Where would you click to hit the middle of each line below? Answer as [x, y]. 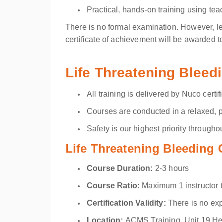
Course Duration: [121, 168]
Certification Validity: [126, 203]
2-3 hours [172, 168]
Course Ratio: [113, 186]
